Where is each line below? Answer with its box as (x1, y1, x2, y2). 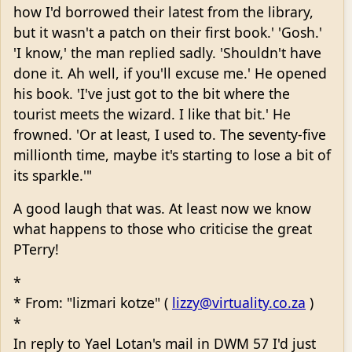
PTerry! (13, 239, 59, 258)
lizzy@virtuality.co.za (172, 292, 306, 312)
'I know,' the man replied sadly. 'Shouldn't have (13, 42, 321, 62)
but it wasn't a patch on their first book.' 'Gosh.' (13, 22, 322, 42)
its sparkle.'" (13, 165, 92, 185)
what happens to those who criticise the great (13, 218, 312, 238)
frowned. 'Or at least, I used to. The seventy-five (13, 124, 326, 144)
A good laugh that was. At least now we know (13, 198, 311, 218)
